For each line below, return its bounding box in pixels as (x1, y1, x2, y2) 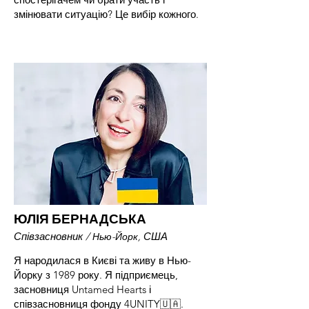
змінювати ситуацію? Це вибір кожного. (14, 8, 199, 21)
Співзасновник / (14, 230, 90, 243)
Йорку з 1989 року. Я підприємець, (14, 268, 178, 281)
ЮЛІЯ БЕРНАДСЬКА (14, 210, 146, 228)
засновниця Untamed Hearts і (14, 283, 151, 296)
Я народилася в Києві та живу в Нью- (14, 254, 191, 267)
